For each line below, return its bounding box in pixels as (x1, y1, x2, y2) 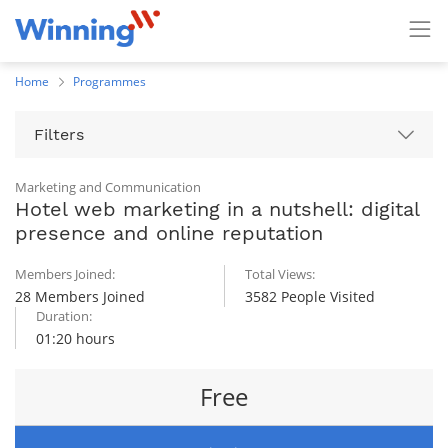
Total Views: (245, 265, 315, 283)
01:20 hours (36, 329, 115, 348)
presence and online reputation (15, 221, 323, 245)
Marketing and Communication (15, 178, 201, 196)
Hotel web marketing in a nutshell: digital (15, 197, 419, 221)
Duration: (36, 307, 92, 325)
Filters (34, 125, 84, 144)
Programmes (73, 73, 146, 90)
